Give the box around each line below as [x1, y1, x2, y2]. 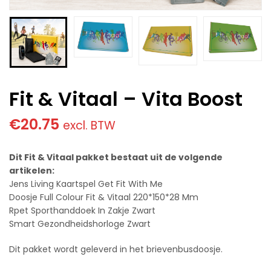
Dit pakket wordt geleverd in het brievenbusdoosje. [9, 243, 223, 255]
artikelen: [9, 164, 54, 177]
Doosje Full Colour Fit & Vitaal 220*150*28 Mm [9, 191, 198, 203]
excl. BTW [63, 117, 116, 134]
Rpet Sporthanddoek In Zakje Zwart [9, 204, 155, 217]
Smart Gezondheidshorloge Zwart [9, 217, 151, 230]
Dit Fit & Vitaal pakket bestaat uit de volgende [9, 151, 223, 163]
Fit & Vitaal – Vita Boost [9, 85, 243, 113]
